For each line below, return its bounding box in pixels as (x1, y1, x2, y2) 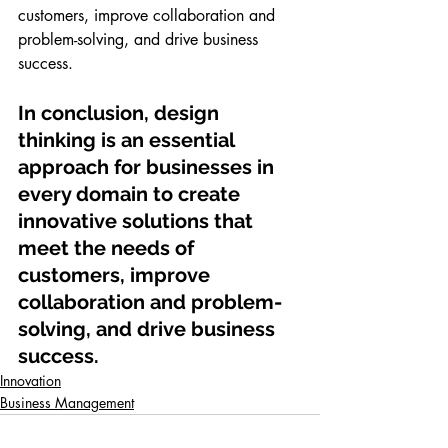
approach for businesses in (18, 155, 279, 179)
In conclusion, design (18, 101, 224, 125)
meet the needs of (18, 236, 199, 260)
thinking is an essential (18, 128, 239, 152)
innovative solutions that (18, 209, 258, 233)
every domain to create (18, 182, 245, 206)
